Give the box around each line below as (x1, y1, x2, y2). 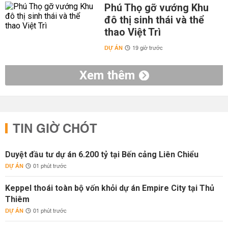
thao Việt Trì (104, 26, 161, 38)
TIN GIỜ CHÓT (13, 118, 97, 140)
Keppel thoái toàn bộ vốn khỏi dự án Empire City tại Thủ (5, 183, 214, 193)
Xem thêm (79, 68, 135, 82)
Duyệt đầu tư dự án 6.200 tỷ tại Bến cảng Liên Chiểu (5, 150, 198, 159)
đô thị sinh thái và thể (104, 14, 204, 26)
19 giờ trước (132, 43, 163, 53)
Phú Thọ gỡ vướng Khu (104, 2, 209, 14)
